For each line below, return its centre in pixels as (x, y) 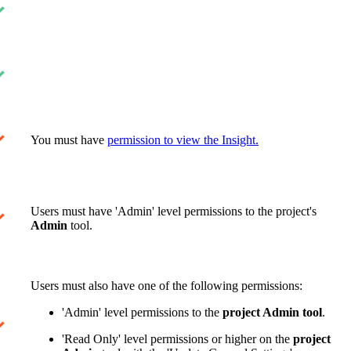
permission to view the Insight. (183, 139)
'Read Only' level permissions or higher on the (176, 338)
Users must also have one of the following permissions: (166, 285)
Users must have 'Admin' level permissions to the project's (174, 211)
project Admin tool (272, 312)
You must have (69, 139)
